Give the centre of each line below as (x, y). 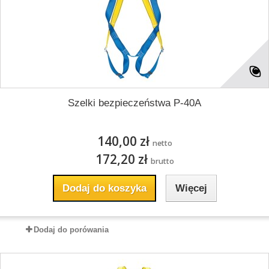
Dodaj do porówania (71, 230)
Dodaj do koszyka (104, 188)
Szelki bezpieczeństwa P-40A (134, 103)
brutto (162, 161)
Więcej (191, 188)
